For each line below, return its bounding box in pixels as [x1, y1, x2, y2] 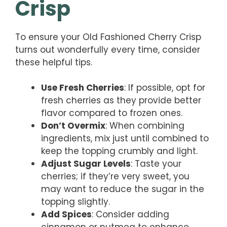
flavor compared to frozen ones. [41, 107, 182, 120]
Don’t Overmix [41, 120, 105, 132]
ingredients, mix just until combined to [41, 132, 209, 145]
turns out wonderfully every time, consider [15, 43, 200, 56]
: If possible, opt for [124, 82, 205, 94]
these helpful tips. [15, 56, 92, 68]
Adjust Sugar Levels [41, 158, 131, 170]
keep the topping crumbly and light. [41, 145, 198, 158]
